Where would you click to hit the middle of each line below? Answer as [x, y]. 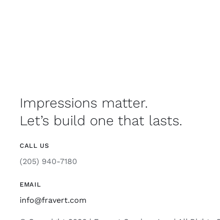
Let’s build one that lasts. [101, 120]
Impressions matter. [83, 103]
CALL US [34, 145]
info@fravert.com [53, 200]
